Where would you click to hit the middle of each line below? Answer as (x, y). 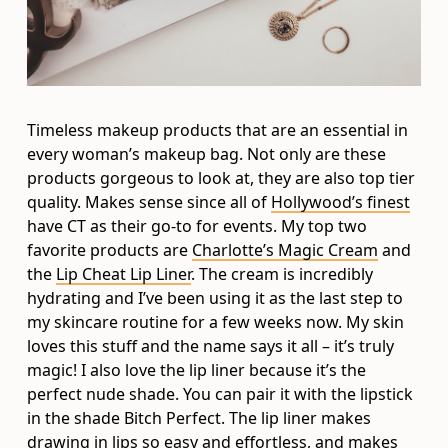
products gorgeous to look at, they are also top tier (221, 177)
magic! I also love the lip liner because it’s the (197, 369)
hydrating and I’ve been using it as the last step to (215, 297)
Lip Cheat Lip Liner (124, 273)
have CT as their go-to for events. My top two (197, 225)
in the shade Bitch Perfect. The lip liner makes (199, 417)
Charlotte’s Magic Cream (285, 249)
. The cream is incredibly (282, 273)
